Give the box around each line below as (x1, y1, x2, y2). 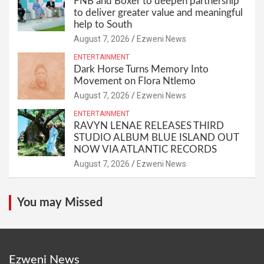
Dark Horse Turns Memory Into (74, 64, 209, 74)
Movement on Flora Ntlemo (74, 75, 196, 86)
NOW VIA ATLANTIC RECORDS (74, 144, 219, 154)
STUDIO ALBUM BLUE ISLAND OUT (74, 132, 239, 143)
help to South (74, 19, 132, 29)
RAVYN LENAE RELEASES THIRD (74, 120, 224, 131)
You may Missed (17, 196, 103, 209)
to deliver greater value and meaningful (74, 7, 243, 18)
